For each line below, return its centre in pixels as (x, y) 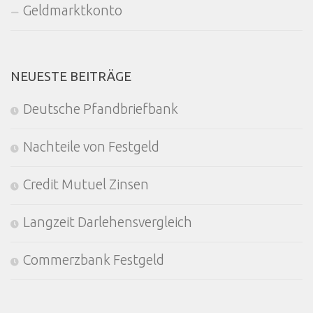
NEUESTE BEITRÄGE (71, 77)
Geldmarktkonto (73, 11)
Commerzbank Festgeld (94, 260)
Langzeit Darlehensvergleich (108, 223)
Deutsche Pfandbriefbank (101, 109)
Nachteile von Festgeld (91, 147)
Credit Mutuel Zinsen (86, 185)
